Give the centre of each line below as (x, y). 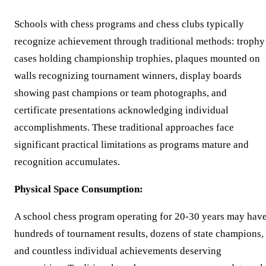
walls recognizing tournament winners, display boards (128, 75)
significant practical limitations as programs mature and (132, 144)
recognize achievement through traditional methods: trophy (140, 41)
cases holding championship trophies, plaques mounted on (137, 58)
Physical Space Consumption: (79, 189)
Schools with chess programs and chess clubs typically (129, 24)
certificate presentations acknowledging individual (121, 110)
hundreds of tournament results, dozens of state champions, (139, 233)
